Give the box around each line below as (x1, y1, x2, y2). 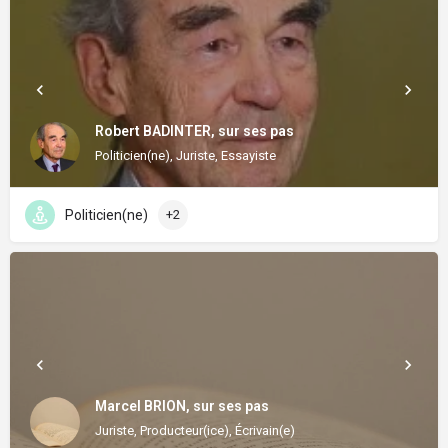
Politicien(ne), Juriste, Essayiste (95, 147, 276, 163)
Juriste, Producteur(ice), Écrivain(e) (95, 422, 295, 438)
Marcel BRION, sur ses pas (95, 397, 269, 414)
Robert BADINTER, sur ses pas (95, 122, 294, 139)
